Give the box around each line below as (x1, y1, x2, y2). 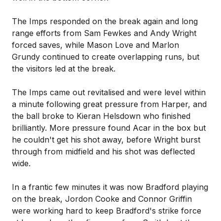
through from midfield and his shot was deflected (12, 147, 195, 156)
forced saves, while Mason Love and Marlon (12, 40, 179, 50)
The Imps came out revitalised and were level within (12, 87, 206, 97)
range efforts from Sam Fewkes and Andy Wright (12, 28, 196, 38)
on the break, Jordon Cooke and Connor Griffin (12, 194, 192, 204)
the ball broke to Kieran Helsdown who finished (12, 111, 190, 121)
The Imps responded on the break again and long (12, 16, 198, 26)
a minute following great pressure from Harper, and (12, 99, 207, 109)
